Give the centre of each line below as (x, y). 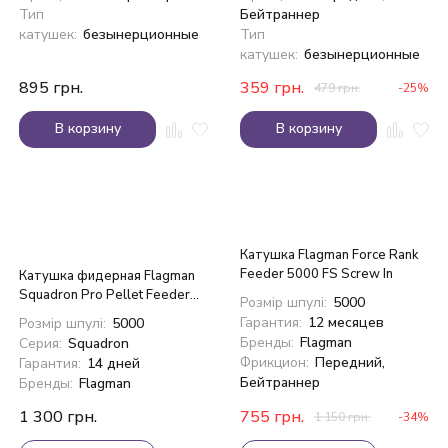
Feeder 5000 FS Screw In (316, 274)
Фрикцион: (274, 363)
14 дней (113, 364)
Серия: (40, 344)
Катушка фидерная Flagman (107, 276)
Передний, (349, 363)
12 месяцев (345, 323)
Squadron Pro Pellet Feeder (104, 295)
